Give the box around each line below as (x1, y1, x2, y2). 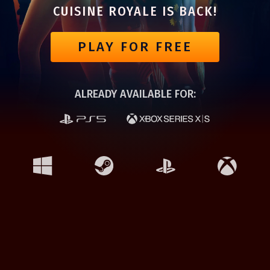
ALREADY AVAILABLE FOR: (74, 87, 196, 101)
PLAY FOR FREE (78, 38, 192, 55)
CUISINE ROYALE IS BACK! (52, 2, 218, 19)
